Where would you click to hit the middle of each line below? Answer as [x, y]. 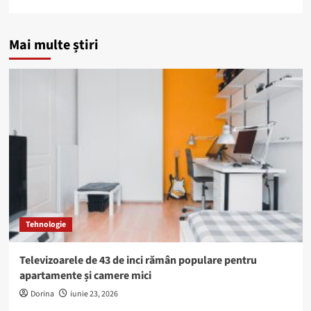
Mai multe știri [53, 45]
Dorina [42, 294]
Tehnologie [45, 224]
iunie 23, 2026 [94, 294]
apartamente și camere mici [85, 275]
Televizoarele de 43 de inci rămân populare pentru [138, 260]
